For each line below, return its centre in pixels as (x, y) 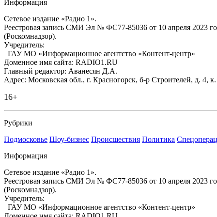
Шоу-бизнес (69, 139)
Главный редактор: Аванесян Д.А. (61, 71)
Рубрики (18, 123)
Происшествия (116, 139)
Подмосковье (26, 139)
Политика (158, 139)
